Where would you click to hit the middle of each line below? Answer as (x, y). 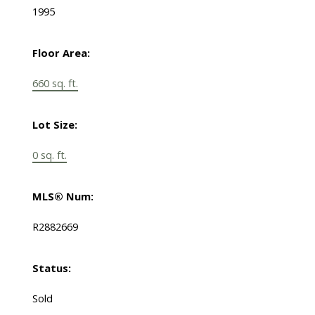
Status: (51, 268)
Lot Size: (54, 125)
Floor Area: (61, 53)
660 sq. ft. (55, 83)
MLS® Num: (63, 197)
